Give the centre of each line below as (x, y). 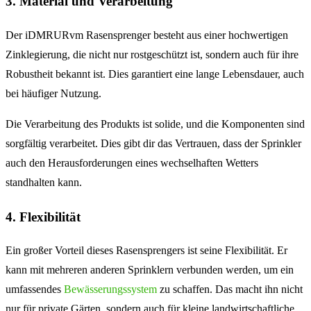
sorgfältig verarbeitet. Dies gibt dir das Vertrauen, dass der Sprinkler (153, 143)
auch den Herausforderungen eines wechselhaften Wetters (132, 162)
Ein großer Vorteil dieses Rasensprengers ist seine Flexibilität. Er (146, 251)
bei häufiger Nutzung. (53, 93)
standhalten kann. (44, 182)
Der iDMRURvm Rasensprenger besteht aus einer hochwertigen (147, 35)
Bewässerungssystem (110, 289)
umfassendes (35, 289)
